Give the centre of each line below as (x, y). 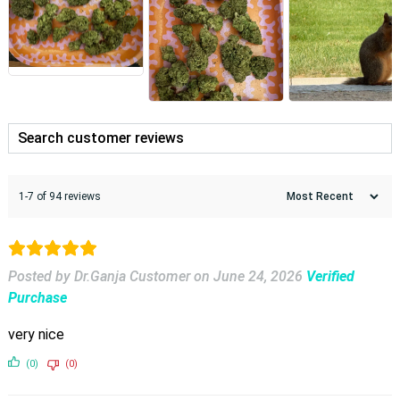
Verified (330, 276)
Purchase (37, 297)
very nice (36, 334)
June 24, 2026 (258, 276)
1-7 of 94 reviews (59, 196)
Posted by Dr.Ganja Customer (99, 276)
